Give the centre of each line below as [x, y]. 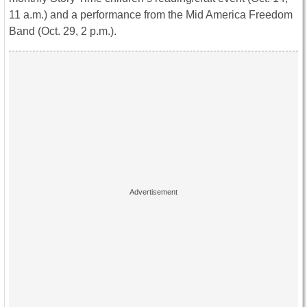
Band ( [25, 31]
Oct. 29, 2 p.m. [76, 31]
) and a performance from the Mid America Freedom [168, 14]
